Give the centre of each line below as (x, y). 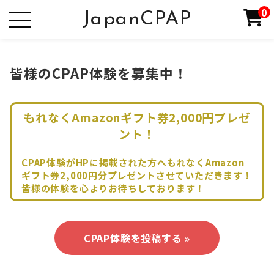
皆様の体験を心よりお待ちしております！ (113, 188)
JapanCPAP (137, 20)
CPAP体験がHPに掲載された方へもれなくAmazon (133, 162)
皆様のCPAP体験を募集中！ (99, 73)
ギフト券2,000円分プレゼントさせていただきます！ (137, 175)
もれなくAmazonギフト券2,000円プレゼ (137, 117)
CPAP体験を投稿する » (137, 238)
